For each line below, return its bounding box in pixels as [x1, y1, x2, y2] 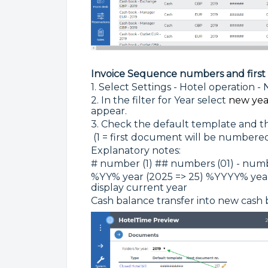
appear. [91, 105, 127, 117]
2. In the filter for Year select [91, 94, 229, 106]
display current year [91, 181, 187, 193]
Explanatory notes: [91, 144, 181, 156]
